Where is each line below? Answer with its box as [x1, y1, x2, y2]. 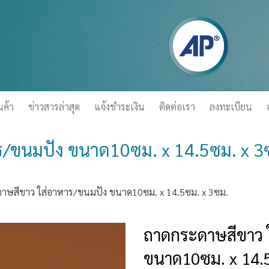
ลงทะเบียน [210, 100, 252, 113]
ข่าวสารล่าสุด [28, 100, 80, 113]
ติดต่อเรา [159, 100, 195, 113]
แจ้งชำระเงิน [94, 100, 145, 113]
